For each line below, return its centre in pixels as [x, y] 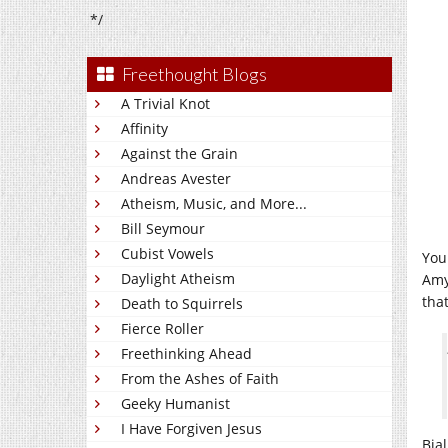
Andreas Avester [176, 178]
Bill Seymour [163, 228]
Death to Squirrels [182, 303]
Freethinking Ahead [186, 353]
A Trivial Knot [165, 103]
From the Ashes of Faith [200, 378]
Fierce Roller [162, 328]
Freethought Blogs [194, 74]
